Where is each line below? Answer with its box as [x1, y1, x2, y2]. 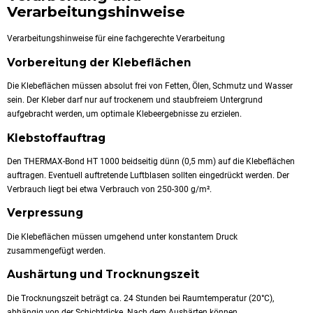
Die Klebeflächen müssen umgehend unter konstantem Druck [7, 231, 238, 242]
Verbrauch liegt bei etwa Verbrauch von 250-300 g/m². [7, 184, 212, 194]
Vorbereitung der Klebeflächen [7, 55, 191, 69]
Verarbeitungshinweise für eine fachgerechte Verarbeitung [7, 34, 225, 44]
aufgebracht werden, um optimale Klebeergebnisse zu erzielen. [7, 109, 242, 119]
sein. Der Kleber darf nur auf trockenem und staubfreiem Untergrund [7, 95, 263, 105]
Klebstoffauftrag [7, 131, 105, 145]
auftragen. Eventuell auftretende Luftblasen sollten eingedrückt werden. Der [7, 170, 289, 180]
